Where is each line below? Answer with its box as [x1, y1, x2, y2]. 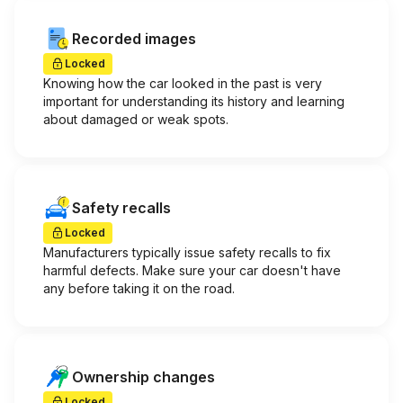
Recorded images [72, 30, 196, 48]
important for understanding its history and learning [43, 94, 345, 109]
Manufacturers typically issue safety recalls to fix [43, 245, 331, 260]
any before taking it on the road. [43, 281, 235, 296]
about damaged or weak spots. [43, 112, 228, 127]
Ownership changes [72, 368, 215, 386]
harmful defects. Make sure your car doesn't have [43, 263, 341, 278]
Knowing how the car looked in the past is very [43, 76, 322, 91]
